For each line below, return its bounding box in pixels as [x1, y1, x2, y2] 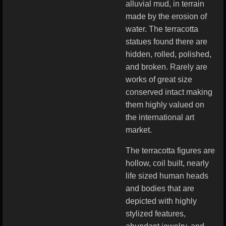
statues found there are [126, 37, 207, 46]
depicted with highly [126, 197, 197, 205]
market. [126, 126, 152, 134]
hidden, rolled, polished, [126, 50, 211, 59]
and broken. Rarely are [126, 63, 207, 71]
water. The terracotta [126, 25, 198, 33]
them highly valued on [126, 100, 204, 109]
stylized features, [126, 209, 186, 218]
